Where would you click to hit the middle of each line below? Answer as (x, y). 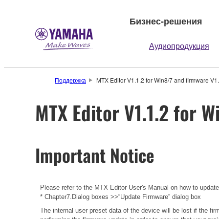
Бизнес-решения (166, 21)
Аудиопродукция (179, 46)
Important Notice (95, 154)
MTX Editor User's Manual (131, 187)
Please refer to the (66, 187)
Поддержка (70, 80)
